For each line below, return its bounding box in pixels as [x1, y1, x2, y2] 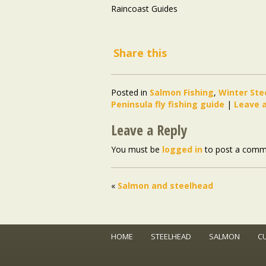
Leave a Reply [111, 119, 187, 140]
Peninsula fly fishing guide [111, 98, 224, 110]
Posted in [111, 86, 147, 98]
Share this [113, 45, 167, 60]
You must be [111, 143, 162, 155]
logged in [162, 143, 202, 155]
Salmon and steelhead [118, 179, 213, 191]
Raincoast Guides [111, 3, 178, 15]
